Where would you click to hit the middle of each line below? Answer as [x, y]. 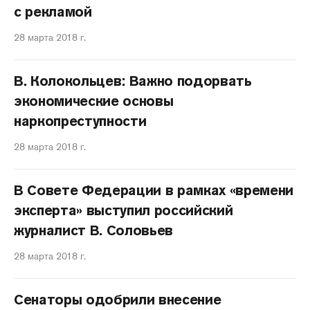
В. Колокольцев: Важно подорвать [133, 81]
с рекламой [53, 12]
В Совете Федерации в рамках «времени [154, 190]
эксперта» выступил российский [124, 210]
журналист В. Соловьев [94, 230]
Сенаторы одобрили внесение [118, 300]
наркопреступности [80, 121]
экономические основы [94, 101]
